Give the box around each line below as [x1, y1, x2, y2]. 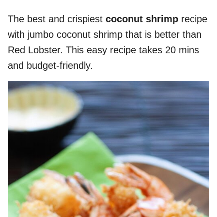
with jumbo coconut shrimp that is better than [8, 29, 201, 40]
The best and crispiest [8, 14, 106, 24]
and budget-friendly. [8, 60, 93, 71]
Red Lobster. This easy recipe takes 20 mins [8, 45, 199, 55]
